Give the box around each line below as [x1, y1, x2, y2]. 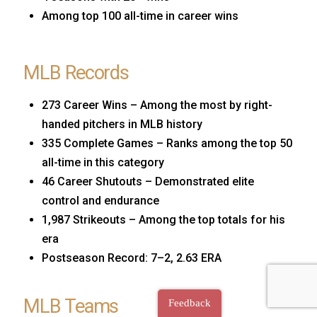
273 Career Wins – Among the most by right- [42, 98, 273, 113]
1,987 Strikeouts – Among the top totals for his [42, 213, 286, 227]
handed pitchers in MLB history [42, 117, 203, 132]
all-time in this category [42, 156, 165, 170]
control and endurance [42, 194, 160, 208]
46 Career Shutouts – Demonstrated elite [42, 175, 255, 189]
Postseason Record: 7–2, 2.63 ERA [42, 251, 222, 265]
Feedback [168, 297, 211, 309]
